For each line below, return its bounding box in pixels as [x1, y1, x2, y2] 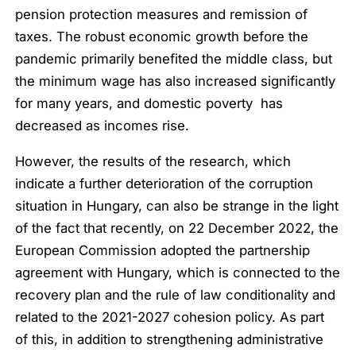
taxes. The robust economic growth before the [15, 29, 309, 45]
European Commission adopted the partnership [15, 242, 311, 259]
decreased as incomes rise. [15, 118, 190, 134]
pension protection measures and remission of [15, 6, 308, 23]
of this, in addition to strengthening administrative [15, 331, 324, 348]
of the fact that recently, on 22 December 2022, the [15, 220, 339, 237]
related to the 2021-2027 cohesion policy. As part [15, 309, 325, 326]
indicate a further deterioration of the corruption [15, 176, 314, 192]
